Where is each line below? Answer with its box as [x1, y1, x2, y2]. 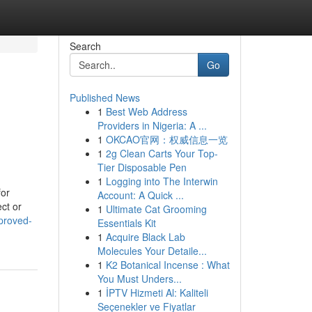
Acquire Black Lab [105, 230, 185, 244]
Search [69, 39, 101, 53]
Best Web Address [105, 104, 187, 118]
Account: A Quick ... [97, 188, 184, 202]
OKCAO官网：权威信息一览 [105, 132, 228, 146]
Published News [69, 91, 140, 104]
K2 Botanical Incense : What [105, 258, 230, 272]
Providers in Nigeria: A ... [97, 118, 207, 132]
